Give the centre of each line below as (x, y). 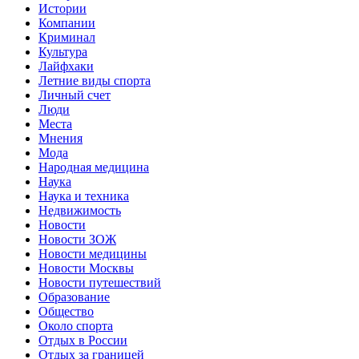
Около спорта (76, 325)
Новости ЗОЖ (77, 239)
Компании (67, 22)
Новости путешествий (100, 282)
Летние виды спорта (95, 80)
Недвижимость (80, 210)
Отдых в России (83, 340)
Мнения (61, 138)
